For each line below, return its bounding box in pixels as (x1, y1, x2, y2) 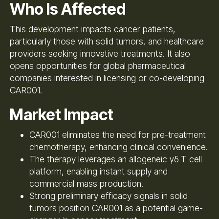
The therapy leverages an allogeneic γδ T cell (29, 153, 202, 164)
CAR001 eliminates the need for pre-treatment (29, 129, 206, 140)
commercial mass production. (29, 178, 143, 189)
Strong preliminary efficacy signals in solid (29, 190, 188, 201)
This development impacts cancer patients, (10, 23, 175, 34)
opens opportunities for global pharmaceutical (10, 60, 186, 71)
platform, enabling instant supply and (29, 166, 168, 176)
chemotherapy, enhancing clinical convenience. (29, 141, 208, 152)
